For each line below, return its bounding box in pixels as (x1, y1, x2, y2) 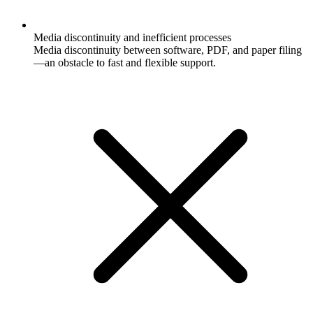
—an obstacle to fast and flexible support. (34, 56, 216, 68)
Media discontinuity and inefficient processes (34, 31, 231, 43)
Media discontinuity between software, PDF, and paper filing (34, 43, 302, 56)
